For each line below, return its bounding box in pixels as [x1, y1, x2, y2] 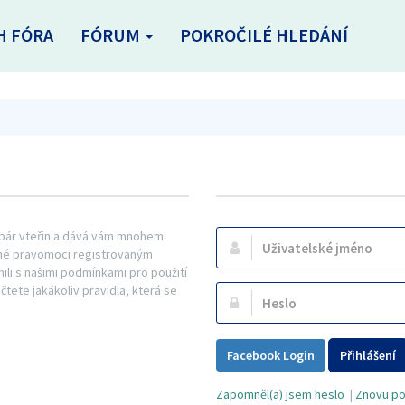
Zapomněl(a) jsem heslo [216, 385, 344, 402]
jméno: [215, 255, 254, 271]
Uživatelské [215, 237, 280, 253]
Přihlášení [340, 347, 396, 363]
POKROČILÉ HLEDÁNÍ [180, 24, 348, 46]
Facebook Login [227, 347, 315, 363]
